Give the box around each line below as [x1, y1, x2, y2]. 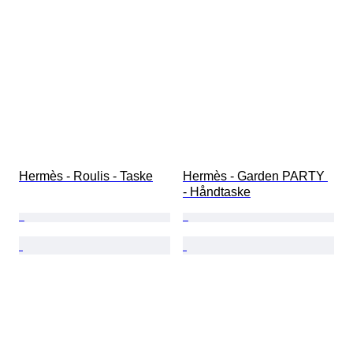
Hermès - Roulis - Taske [19, 169, 153, 184]
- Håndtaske [183, 185, 251, 199]
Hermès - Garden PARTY [183, 169, 328, 184]
